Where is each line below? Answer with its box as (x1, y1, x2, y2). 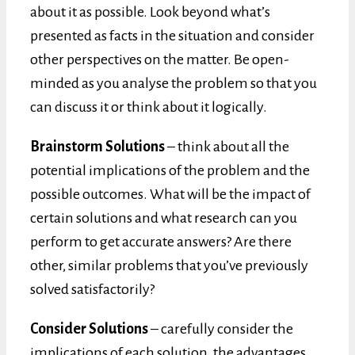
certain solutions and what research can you (30, 209, 297, 226)
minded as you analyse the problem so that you (30, 74, 317, 91)
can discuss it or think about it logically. (30, 98, 267, 115)
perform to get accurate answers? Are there (30, 233, 292, 250)
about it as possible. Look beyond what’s (30, 3, 270, 20)
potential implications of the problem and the (30, 162, 310, 178)
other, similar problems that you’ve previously (30, 257, 308, 273)
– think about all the (165, 138, 289, 155)
